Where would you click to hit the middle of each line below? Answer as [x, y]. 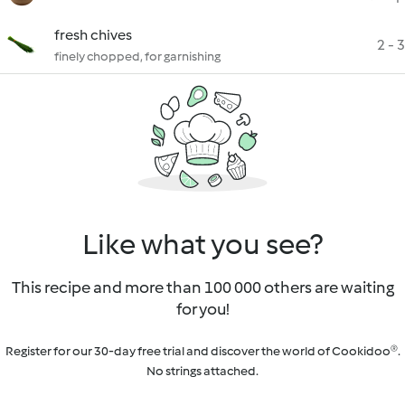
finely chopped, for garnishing [137, 57]
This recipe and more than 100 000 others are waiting [202, 287]
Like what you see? [202, 244]
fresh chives [93, 35]
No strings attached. [202, 371]
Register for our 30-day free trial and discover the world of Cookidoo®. [202, 351]
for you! [202, 309]
